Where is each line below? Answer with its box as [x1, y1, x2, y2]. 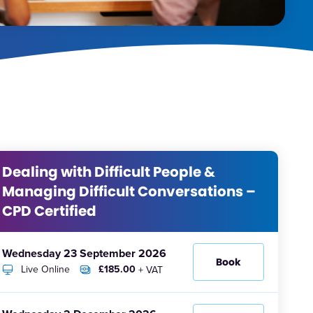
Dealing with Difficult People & [2, 162, 216, 182]
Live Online [21, 262, 71, 277]
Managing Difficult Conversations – [2, 182, 256, 202]
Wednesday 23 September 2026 [2, 245, 167, 262]
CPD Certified [2, 201, 97, 221]
